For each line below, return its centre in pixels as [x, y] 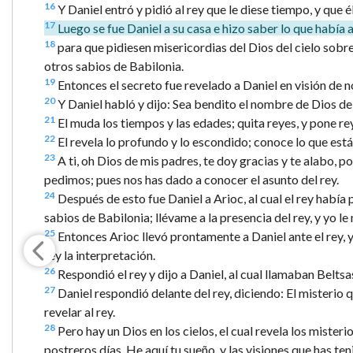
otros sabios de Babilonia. [114, 65]
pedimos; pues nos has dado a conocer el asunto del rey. [191, 179]
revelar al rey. [80, 311]
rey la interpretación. [100, 255]
